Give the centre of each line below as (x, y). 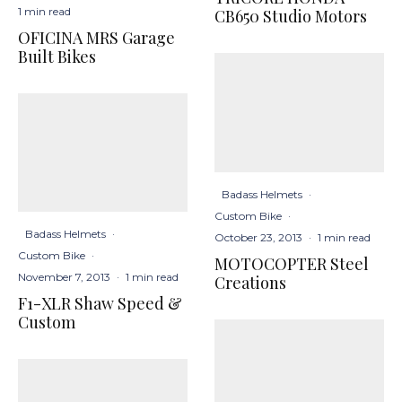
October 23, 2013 (258, 237)
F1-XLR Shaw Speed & (100, 303)
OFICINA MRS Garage (96, 37)
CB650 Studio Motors (291, 17)
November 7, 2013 (64, 276)
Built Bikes (57, 56)
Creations (250, 282)
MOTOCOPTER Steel (292, 263)
